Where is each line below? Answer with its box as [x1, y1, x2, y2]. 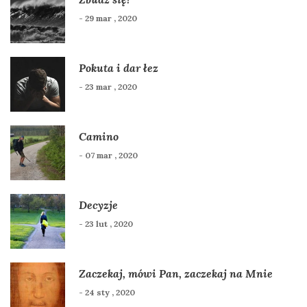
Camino [79, 130, 119, 144]
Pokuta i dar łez [79, 61, 158, 75]
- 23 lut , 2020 [79, 219, 133, 230]
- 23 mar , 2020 [79, 82, 137, 93]
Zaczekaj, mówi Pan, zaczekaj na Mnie [79, 267, 273, 281]
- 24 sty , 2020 [79, 287, 135, 298]
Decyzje [79, 198, 118, 212]
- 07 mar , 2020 [79, 150, 138, 161]
